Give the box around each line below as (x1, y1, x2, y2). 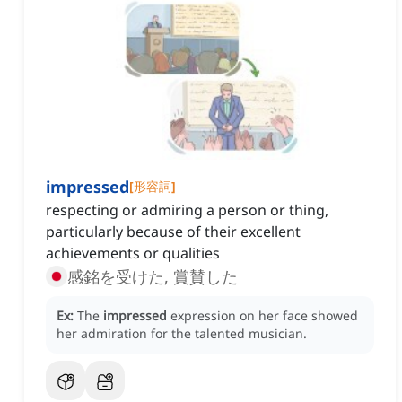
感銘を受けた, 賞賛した (67, 266, 238, 288)
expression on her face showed (170, 307, 358, 325)
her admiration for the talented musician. (57, 325, 307, 343)
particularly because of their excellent (46, 222, 301, 242)
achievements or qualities (46, 243, 220, 264)
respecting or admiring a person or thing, (46, 200, 328, 221)
